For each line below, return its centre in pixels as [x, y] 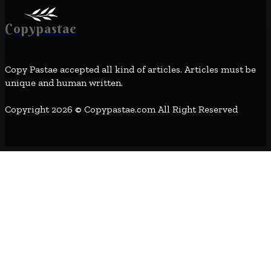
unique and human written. [64, 82]
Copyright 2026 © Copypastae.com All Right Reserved [121, 109]
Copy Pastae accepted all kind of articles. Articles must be [130, 69]
